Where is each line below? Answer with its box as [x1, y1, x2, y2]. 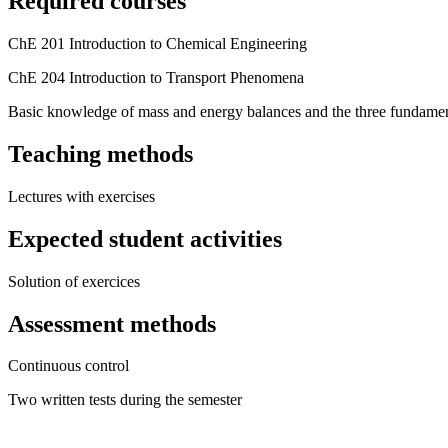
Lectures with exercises [8, 187, 155, 205]
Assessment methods [8, 310, 216, 337]
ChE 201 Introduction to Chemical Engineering [8, 35, 307, 53]
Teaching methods [8, 140, 193, 167]
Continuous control [8, 357, 129, 375]
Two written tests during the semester [8, 391, 242, 409]
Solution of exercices [8, 272, 140, 290]
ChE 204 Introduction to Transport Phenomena [8, 69, 304, 87]
